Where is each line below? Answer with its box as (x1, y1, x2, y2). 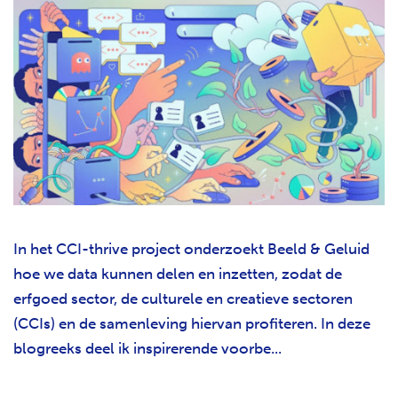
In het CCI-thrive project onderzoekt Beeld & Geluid (13, 239, 370, 258)
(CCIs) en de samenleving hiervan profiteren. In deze (13, 314, 370, 332)
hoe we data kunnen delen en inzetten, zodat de (13, 264, 342, 283)
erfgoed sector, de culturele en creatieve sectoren (13, 289, 353, 307)
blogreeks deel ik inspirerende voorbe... (13, 338, 282, 357)
